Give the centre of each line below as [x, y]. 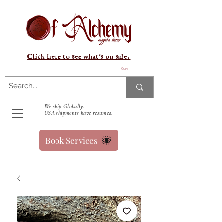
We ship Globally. [64, 106]
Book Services [71, 140]
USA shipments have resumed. [78, 113]
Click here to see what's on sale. [79, 57]
